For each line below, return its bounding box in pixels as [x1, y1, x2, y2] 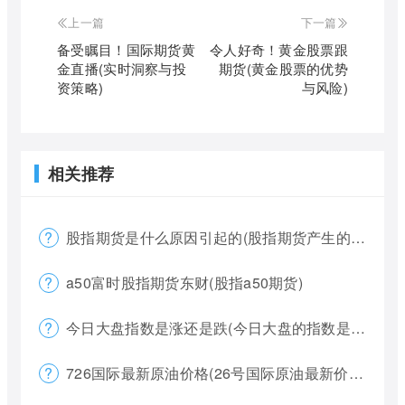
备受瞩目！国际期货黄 [57, 40, 196, 60]
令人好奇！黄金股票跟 [209, 40, 348, 60]
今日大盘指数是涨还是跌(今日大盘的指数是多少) [66, 317, 351, 339]
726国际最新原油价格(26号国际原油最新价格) [66, 363, 349, 384]
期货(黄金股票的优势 [219, 59, 348, 79]
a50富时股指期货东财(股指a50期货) [66, 272, 303, 294]
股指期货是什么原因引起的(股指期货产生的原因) [66, 227, 351, 249]
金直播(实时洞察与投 [57, 59, 186, 79]
